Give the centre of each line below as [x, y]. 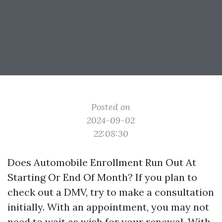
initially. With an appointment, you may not [108, 207]
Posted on [111, 107]
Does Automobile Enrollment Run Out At [102, 162]
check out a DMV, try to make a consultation [111, 192]
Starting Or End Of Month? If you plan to [102, 177]
